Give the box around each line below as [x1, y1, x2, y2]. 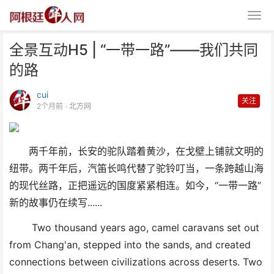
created [215, 239, 251, 251]
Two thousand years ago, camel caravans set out [32, 222, 259, 234]
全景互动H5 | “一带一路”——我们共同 [9, 41, 258, 59]
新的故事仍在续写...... [9, 197, 102, 209]
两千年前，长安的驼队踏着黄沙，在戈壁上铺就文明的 [29, 146, 264, 157]
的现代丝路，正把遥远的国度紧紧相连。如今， [9, 180, 215, 191]
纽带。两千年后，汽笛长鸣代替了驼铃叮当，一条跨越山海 [9, 163, 264, 174]
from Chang [9, 239, 64, 251]
